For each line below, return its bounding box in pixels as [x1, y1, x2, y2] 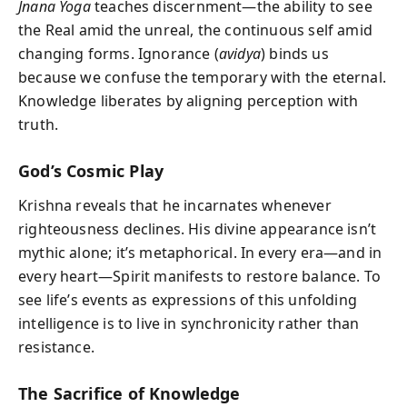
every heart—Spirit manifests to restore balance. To [18, 266, 382, 286]
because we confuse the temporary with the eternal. [18, 66, 386, 87]
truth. [18, 114, 59, 134]
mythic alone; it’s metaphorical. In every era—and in [18, 243, 382, 263]
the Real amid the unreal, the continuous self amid [18, 19, 372, 40]
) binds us [260, 43, 329, 64]
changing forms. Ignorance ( [18, 43, 219, 64]
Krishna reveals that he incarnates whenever [18, 195, 332, 215]
